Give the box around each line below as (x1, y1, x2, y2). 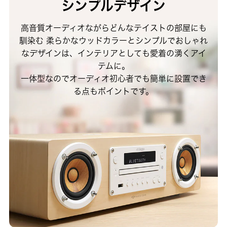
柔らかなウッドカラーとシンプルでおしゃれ (44, 35, 208, 46)
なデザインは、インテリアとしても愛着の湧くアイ (21, 48, 206, 59)
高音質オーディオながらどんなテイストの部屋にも (20, 23, 207, 33)
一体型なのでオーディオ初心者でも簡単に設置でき (20, 73, 207, 84)
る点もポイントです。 (73, 86, 154, 97)
